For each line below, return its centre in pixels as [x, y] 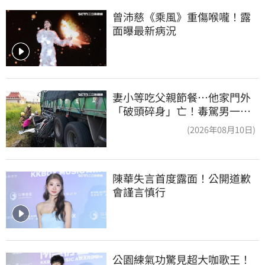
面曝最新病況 [144, 30]
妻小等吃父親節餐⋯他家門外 [182, 97]
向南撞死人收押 [150, 125]
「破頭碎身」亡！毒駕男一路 [182, 111]
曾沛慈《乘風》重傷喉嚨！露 [182, 16]
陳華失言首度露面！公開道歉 [182, 178]
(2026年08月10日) [221, 130]
